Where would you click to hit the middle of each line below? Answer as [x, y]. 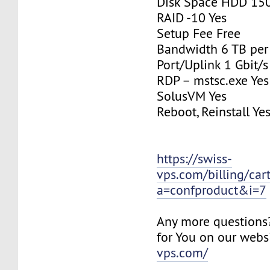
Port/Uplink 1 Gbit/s [213, 64]
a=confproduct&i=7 [212, 190]
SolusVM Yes [192, 96]
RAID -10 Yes [192, 17]
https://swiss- [195, 159]
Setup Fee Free [199, 33]
